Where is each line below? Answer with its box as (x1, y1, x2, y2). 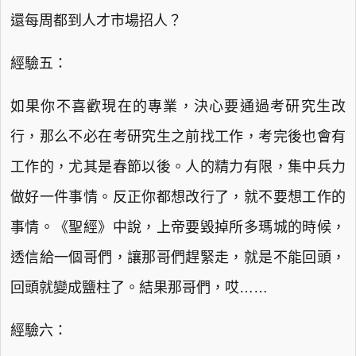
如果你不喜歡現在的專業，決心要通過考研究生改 (10, 99, 346, 114)
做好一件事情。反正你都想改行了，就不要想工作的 (10, 189, 346, 205)
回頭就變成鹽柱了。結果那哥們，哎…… (10, 280, 268, 296)
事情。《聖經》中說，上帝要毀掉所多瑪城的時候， (10, 219, 346, 235)
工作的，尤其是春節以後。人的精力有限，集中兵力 (10, 159, 346, 175)
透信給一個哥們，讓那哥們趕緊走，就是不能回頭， (10, 250, 346, 265)
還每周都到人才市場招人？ (10, 13, 182, 29)
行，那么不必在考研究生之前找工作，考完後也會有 (10, 129, 346, 145)
